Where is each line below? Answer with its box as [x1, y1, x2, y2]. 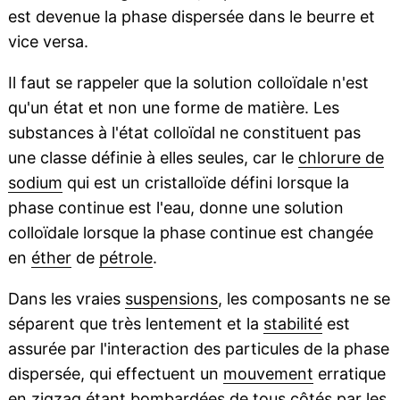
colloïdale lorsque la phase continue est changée [7, 223, 373, 243]
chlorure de [297, 148, 384, 168]
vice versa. [7, 32, 88, 52]
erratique [312, 364, 386, 384]
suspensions [124, 289, 218, 309]
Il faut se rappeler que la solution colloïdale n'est [7, 73, 369, 93]
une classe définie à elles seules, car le [7, 148, 298, 168]
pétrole [98, 248, 153, 268]
